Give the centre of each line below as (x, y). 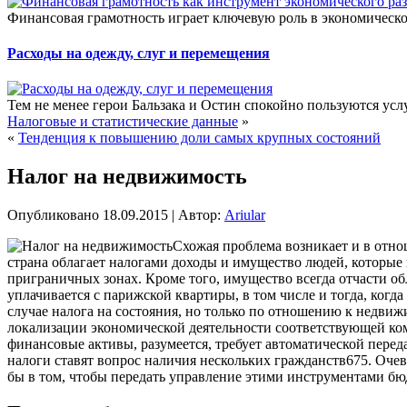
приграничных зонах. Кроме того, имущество (150, 278)
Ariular (245, 214)
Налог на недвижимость (127, 177)
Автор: (199, 214)
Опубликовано (53, 214)
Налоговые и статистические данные (123, 122)
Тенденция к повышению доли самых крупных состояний (199, 138)
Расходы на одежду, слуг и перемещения (139, 53)
